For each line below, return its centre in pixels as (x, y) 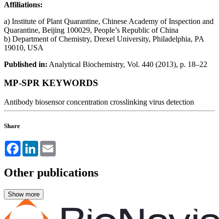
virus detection (172, 102)
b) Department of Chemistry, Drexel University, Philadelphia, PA (104, 39)
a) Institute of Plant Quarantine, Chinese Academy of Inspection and (109, 21)
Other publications (51, 173)
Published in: (26, 64)
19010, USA (24, 47)
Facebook (36, 145)
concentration (87, 102)
